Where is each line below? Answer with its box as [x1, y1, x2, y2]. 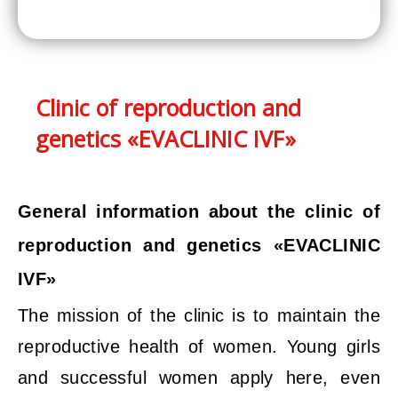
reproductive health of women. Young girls [18, 337, 380, 356]
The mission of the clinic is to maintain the [18, 306, 380, 325]
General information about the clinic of [18, 202, 380, 221]
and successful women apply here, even [18, 368, 380, 387]
